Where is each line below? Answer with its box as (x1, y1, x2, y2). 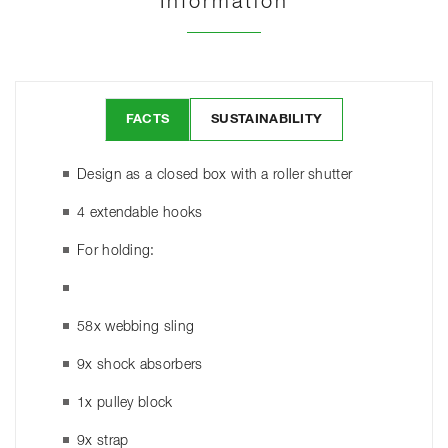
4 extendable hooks (77, 205, 203, 220)
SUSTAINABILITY (211, 112, 323, 126)
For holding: (77, 243, 155, 258)
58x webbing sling (77, 319, 195, 334)
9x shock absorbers (77, 357, 203, 372)
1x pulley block (77, 395, 173, 410)
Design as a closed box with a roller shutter (77, 167, 353, 182)
